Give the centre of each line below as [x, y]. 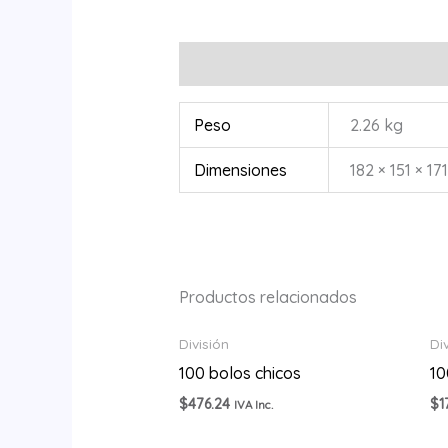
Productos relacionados [267, 297]
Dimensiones [241, 170]
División [203, 344]
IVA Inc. [253, 404]
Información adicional [257, 64]
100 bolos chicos [239, 372]
